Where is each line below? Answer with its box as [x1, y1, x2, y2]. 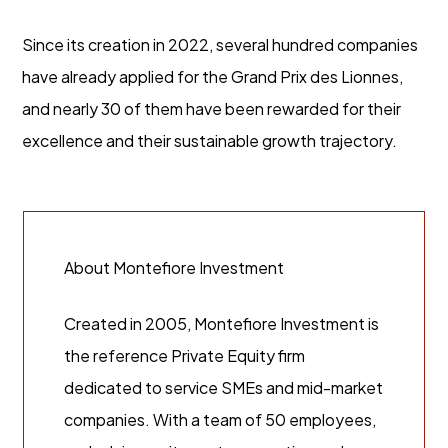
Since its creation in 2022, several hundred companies [22, 34, 419, 55]
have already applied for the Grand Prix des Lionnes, [22, 66, 404, 87]
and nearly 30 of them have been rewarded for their [22, 98, 402, 119]
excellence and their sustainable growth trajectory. [22, 130, 398, 151]
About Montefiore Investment [63, 257, 284, 279]
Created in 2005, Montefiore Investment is [63, 313, 379, 335]
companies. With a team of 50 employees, [63, 409, 376, 431]
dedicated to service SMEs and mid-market [63, 377, 383, 399]
